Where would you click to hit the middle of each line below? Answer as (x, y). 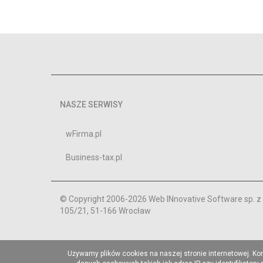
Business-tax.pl (94, 158)
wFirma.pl (84, 134)
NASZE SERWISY (91, 105)
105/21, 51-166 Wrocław (105, 211)
